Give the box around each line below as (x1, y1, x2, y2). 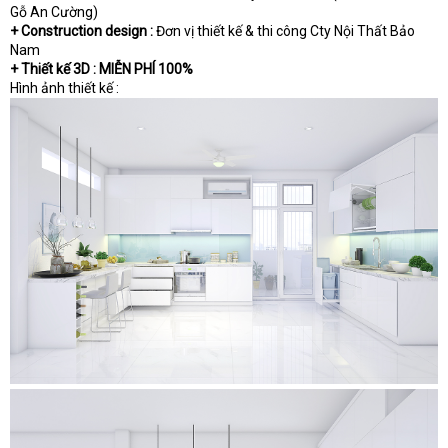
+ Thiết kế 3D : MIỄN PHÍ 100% (10, 61, 193, 78)
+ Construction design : (10, 23, 156, 40)
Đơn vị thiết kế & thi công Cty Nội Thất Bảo (156, 23, 415, 40)
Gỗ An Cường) (10, 4, 98, 21)
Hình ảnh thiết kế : (10, 80, 119, 97)
